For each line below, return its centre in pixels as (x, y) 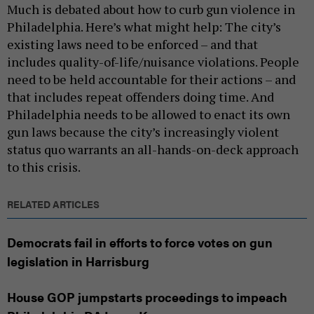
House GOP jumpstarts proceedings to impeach (147, 297)
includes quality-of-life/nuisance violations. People (153, 62)
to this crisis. (44, 167)
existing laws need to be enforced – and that (132, 45)
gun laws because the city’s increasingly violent (143, 132)
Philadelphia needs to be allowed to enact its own (149, 115)
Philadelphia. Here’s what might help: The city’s (144, 27)
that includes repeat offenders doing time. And (141, 97)
